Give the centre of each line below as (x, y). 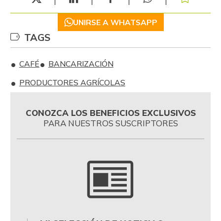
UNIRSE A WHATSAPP (115, 22)
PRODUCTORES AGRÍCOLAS (72, 83)
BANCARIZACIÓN (81, 64)
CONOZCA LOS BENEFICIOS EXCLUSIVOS (110, 112)
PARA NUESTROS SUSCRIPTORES (110, 123)
